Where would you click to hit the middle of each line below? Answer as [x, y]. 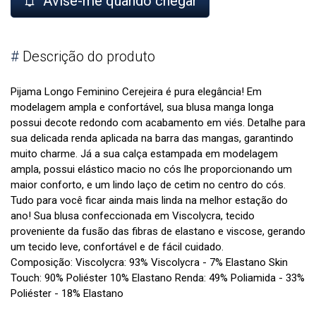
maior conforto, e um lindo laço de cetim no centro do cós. [148, 185]
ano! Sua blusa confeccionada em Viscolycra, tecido [133, 216]
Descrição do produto [87, 57]
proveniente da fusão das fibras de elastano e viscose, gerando [158, 232]
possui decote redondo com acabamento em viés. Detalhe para [158, 123]
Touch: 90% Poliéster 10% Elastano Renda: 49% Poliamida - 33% [158, 278]
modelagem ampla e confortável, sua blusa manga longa [142, 108]
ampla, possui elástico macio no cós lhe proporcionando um [151, 170]
